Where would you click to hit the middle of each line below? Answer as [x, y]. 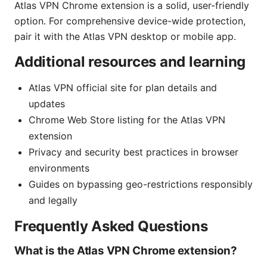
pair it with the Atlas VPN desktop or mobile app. [125, 36]
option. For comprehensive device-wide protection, [130, 21]
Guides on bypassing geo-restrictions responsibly [141, 184]
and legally [53, 200]
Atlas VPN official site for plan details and [123, 87]
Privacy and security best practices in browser [133, 152]
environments [59, 168]
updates [47, 103]
